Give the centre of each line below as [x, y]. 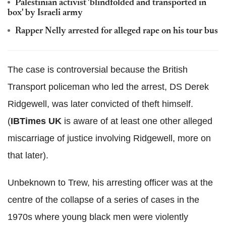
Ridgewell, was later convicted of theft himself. [100, 104]
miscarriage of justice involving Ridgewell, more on [109, 138]
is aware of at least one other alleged [137, 121]
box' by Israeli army [45, 13]
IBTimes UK [36, 121]
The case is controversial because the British [98, 70]
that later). [28, 155]
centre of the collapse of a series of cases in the [103, 200]
